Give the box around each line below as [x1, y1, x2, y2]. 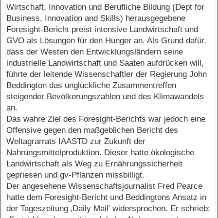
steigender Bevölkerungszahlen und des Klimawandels [6, 92, 204, 102]
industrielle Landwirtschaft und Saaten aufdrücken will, [6, 58, 204, 68]
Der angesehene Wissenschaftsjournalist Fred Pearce [6, 182, 203, 191]
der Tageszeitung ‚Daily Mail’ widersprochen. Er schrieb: [6, 204, 211, 214]
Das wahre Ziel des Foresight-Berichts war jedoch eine [6, 114, 206, 124]
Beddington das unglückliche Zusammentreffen [6, 81, 177, 91]
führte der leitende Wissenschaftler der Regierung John [6, 70, 207, 79]
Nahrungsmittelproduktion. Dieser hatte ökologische [6, 148, 195, 158]
